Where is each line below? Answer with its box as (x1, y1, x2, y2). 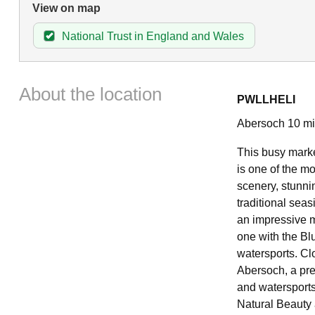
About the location (18, 84, 162, 105)
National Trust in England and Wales (61, 30, 244, 42)
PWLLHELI (236, 93, 295, 105)
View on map (32, 1, 101, 14)
